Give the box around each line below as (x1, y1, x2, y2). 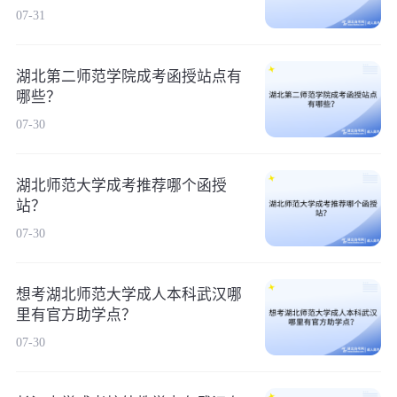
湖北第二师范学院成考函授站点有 (15, 67, 242, 85)
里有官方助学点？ (15, 306, 136, 323)
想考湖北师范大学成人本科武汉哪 (15, 285, 242, 303)
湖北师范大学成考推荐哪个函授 (15, 176, 227, 194)
